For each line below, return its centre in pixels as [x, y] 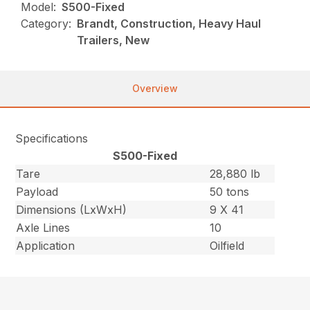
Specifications [52, 139]
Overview [155, 89]
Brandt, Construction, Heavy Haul [169, 24]
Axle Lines [43, 228]
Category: [46, 24]
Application [46, 246]
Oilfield [227, 246]
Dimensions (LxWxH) [72, 210]
